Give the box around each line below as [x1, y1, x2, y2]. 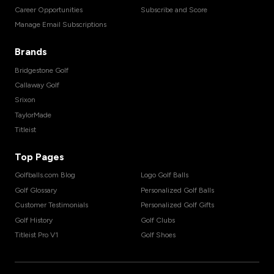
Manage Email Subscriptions [15, 20, 106, 29]
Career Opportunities [15, 5, 83, 14]
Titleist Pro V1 [15, 230, 58, 239]
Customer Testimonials [15, 201, 88, 210]
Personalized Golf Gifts [141, 201, 214, 210]
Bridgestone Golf [15, 65, 68, 75]
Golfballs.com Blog [15, 171, 75, 180]
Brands [15, 46, 47, 58]
